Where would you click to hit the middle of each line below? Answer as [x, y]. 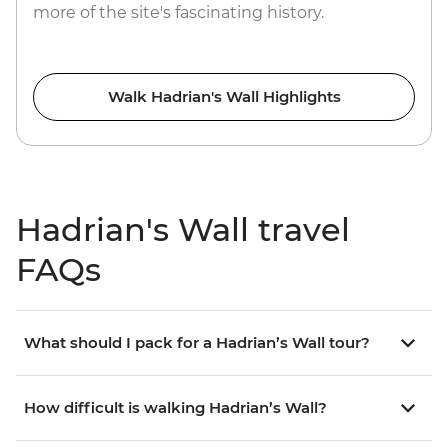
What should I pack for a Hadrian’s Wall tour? [197, 343]
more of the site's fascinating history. [178, 13]
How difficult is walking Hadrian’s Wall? [175, 408]
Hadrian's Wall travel [183, 230]
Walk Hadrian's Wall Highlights [224, 97]
